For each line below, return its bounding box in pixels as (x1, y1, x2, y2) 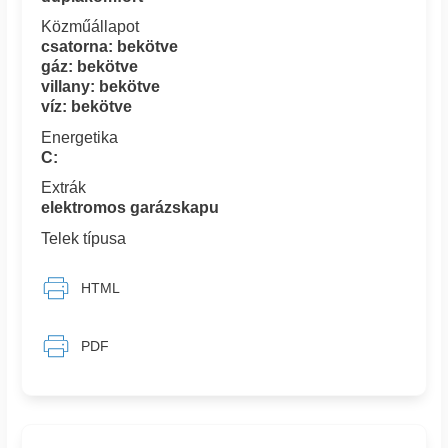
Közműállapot (41, 18, 140, 36)
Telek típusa (41, 229, 127, 247)
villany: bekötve (41, 78, 161, 96)
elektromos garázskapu (41, 199, 220, 217)
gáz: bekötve (41, 58, 139, 76)
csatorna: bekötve (41, 38, 179, 56)
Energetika (41, 128, 119, 146)
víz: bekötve (41, 98, 133, 116)
